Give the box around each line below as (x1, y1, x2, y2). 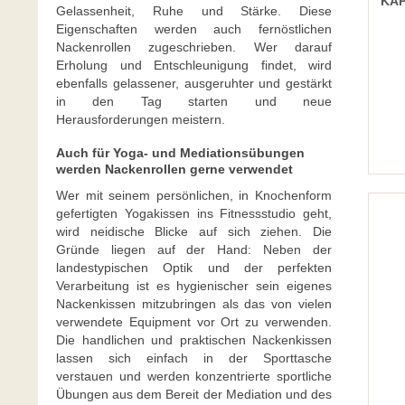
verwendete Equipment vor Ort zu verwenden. (56, 315, 332, 329)
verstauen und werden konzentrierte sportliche (56, 369, 332, 383)
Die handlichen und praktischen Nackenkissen (56, 333, 332, 347)
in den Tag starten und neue (56, 94, 332, 108)
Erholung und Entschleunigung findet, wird (56, 58, 332, 72)
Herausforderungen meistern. (56, 112, 225, 127)
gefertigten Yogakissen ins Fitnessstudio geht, (56, 206, 332, 221)
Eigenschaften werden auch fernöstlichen (56, 22, 332, 36)
